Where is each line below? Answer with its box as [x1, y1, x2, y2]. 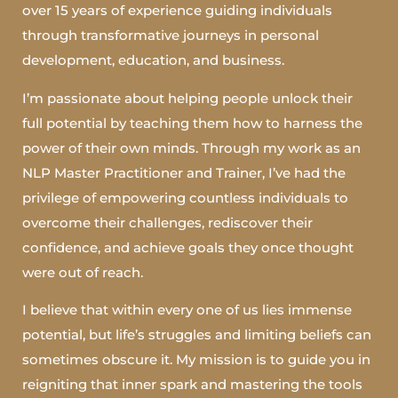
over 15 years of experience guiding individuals [22, 2, 332, 20]
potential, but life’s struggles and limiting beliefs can [22, 326, 371, 344]
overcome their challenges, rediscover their [22, 213, 313, 231]
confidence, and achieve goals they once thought [22, 238, 354, 256]
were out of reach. [22, 263, 143, 281]
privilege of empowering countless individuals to [22, 188, 348, 206]
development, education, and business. [22, 52, 284, 69]
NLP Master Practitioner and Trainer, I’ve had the [22, 163, 346, 181]
